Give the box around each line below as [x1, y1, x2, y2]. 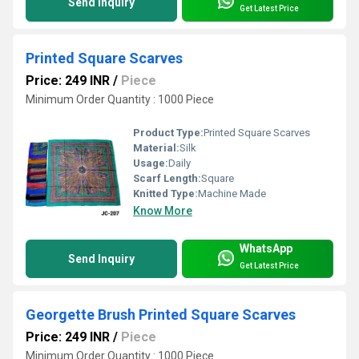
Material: [133, 142, 179, 155]
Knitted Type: [133, 188, 198, 200]
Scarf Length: [133, 172, 201, 185]
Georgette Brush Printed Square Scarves [26, 306, 296, 324]
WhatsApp [240, 242, 292, 256]
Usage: [133, 157, 168, 170]
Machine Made [198, 188, 266, 200]
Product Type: [133, 127, 204, 139]
